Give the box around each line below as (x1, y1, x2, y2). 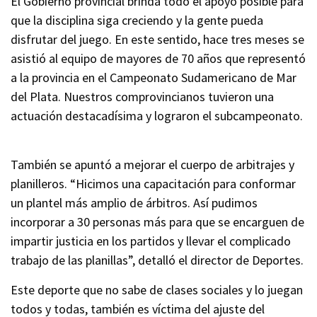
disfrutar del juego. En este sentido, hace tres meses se (11, 30, 304, 47)
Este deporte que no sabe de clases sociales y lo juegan (11, 281, 303, 298)
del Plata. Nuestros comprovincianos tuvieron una (11, 88, 274, 105)
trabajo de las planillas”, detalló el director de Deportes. (11, 251, 304, 268)
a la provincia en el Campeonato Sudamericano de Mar (11, 69, 296, 86)
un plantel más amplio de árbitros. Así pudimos (11, 194, 258, 211)
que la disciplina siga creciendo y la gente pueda (11, 11, 263, 28)
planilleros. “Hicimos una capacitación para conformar (11, 175, 296, 192)
